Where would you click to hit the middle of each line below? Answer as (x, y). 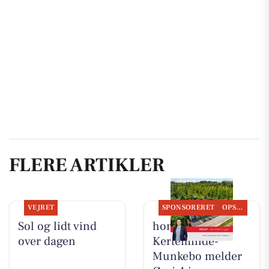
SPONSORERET (188, 207)
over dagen (47, 241)
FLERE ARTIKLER (87, 165)
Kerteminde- (185, 241)
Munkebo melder (197, 256)
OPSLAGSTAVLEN (240, 207)
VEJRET (41, 207)
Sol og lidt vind (57, 226)
